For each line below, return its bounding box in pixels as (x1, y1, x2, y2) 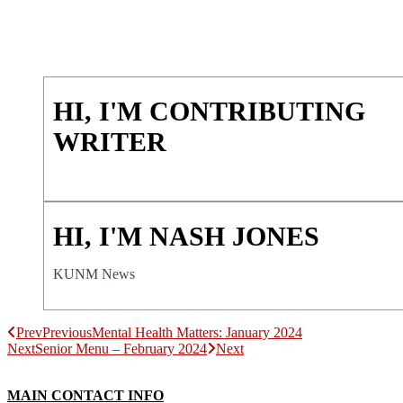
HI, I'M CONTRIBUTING (53, 95, 365, 126)
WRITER (53, 126, 166, 157)
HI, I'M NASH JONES (53, 220, 319, 251)
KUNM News (53, 265, 135, 282)
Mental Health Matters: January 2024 (92, 324, 302, 340)
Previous (42, 324, 92, 340)
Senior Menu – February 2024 (35, 340, 207, 356)
